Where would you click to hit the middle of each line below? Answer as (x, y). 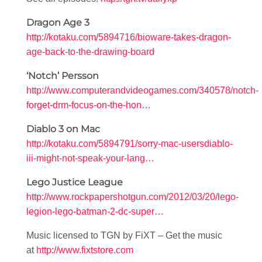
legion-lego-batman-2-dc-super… (95, 212)
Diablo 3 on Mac (63, 129)
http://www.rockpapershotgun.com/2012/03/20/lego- (132, 197)
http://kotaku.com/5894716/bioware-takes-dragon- (129, 37)
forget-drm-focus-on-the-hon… (89, 105)
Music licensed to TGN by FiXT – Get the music (124, 236)
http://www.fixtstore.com (85, 250)
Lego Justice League (75, 182)
